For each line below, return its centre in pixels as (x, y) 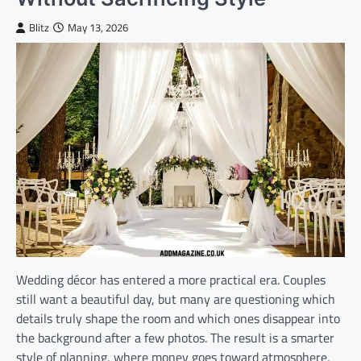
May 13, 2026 (98, 28)
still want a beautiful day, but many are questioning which (176, 299)
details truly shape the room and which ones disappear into (178, 319)
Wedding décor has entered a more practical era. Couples (171, 280)
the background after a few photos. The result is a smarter (175, 338)
